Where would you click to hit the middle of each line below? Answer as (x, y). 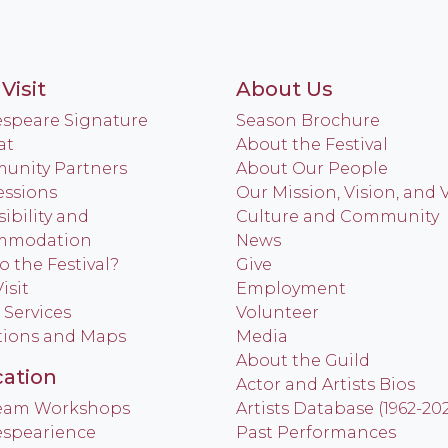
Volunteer (277, 312)
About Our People (312, 168)
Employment (291, 288)
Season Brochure (308, 120)
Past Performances (316, 432)
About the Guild (303, 360)
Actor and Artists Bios (325, 384)
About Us (284, 89)
